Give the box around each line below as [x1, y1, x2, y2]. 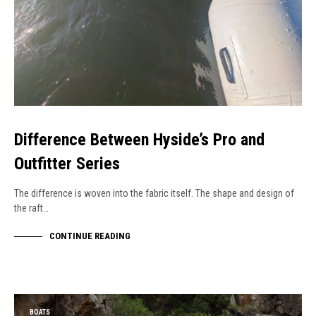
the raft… [14, 202, 49, 214]
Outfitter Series [14, 154, 120, 174]
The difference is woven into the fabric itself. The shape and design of [14, 188, 294, 200]
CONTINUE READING [49, 231, 130, 242]
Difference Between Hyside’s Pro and [14, 130, 265, 150]
